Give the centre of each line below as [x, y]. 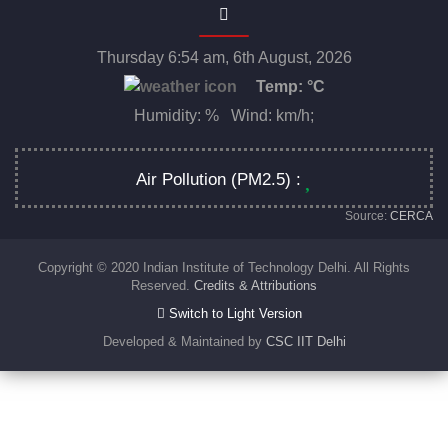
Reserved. [162, 286]
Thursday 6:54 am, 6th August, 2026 [224, 57]
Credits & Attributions [255, 286]
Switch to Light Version [233, 314]
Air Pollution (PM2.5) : [220, 180]
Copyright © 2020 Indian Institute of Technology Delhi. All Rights [224, 268]
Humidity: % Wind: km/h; [224, 116]
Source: [367, 216]
